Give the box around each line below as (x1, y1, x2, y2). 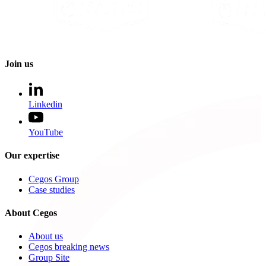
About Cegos (5, 207, 57, 218)
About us (28, 231, 63, 242)
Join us (5, 58, 33, 69)
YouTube (28, 127, 63, 138)
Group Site (28, 252, 69, 263)
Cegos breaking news (28, 242, 109, 252)
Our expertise (5, 150, 59, 161)
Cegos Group (28, 173, 79, 184)
